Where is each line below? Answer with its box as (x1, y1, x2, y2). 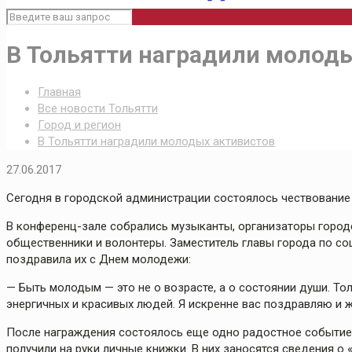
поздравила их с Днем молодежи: (6, 252, 191, 267)
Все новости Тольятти (38, 101, 158, 116)
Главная (38, 85, 81, 100)
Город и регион (38, 118, 121, 133)
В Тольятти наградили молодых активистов (38, 134, 275, 149)
